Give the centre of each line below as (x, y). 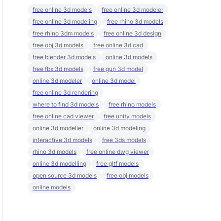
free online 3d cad (118, 45)
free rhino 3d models (135, 21)
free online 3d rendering (65, 92)
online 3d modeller (58, 128)
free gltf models (117, 164)
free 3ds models (124, 140)
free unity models (127, 116)
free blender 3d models (64, 57)
